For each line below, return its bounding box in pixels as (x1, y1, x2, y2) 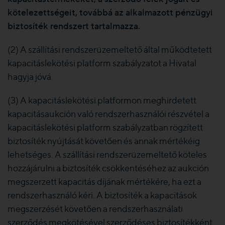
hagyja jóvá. (8, 71, 53, 82)
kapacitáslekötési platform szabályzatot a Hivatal (8, 58, 196, 68)
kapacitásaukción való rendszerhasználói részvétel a (8, 108, 209, 119)
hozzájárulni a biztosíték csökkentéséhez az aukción (8, 163, 209, 173)
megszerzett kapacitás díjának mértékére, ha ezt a (8, 176, 201, 187)
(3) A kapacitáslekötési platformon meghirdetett (8, 95, 196, 105)
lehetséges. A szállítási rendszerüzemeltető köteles (8, 149, 207, 160)
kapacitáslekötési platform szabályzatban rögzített (8, 122, 203, 133)
